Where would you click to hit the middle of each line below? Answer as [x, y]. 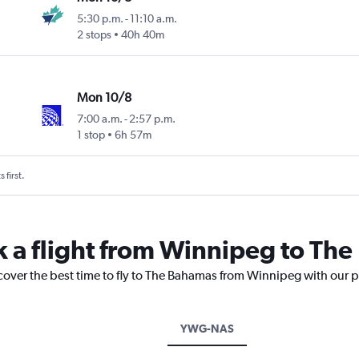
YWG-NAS [207, 329]
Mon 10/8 [105, 98]
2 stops [95, 35]
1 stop [91, 135]
